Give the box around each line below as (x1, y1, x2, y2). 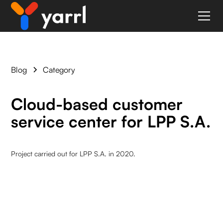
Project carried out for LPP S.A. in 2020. (11, 149, 136, 158)
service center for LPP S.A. (11, 111, 211, 131)
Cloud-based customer (11, 94, 183, 114)
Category (43, 65, 76, 75)
